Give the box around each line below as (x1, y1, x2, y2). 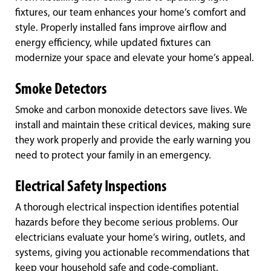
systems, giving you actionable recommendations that (15, 248, 250, 259)
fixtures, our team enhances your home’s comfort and (15, 8, 246, 19)
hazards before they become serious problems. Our (15, 218, 238, 229)
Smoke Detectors (15, 82, 106, 99)
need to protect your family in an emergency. (15, 151, 211, 162)
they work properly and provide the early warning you (15, 135, 250, 146)
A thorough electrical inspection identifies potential (15, 203, 239, 214)
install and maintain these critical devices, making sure (15, 120, 251, 131)
